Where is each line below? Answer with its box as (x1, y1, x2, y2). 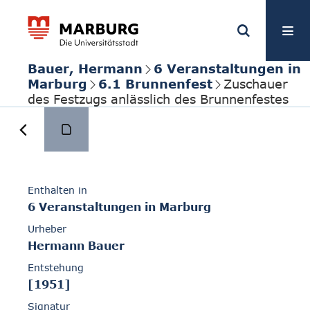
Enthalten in (28, 184, 87, 197)
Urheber (28, 223, 66, 235)
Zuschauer (224, 76, 288, 91)
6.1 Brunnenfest (98, 76, 212, 91)
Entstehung (28, 262, 84, 274)
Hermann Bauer (28, 239, 125, 253)
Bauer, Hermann (28, 61, 143, 76)
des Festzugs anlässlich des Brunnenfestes (28, 91, 289, 107)
